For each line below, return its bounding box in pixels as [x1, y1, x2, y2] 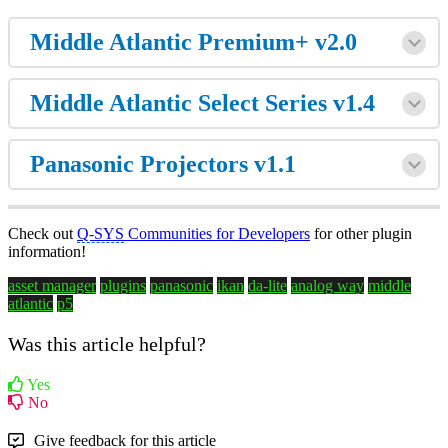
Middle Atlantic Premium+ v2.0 [30, 28, 357, 55]
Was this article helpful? [8, 332, 206, 355]
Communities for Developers [124, 224, 310, 242]
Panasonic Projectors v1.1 [30, 150, 296, 177]
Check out [8, 224, 77, 242]
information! [8, 242, 86, 260]
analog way [291, 276, 364, 294]
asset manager [8, 276, 96, 294]
